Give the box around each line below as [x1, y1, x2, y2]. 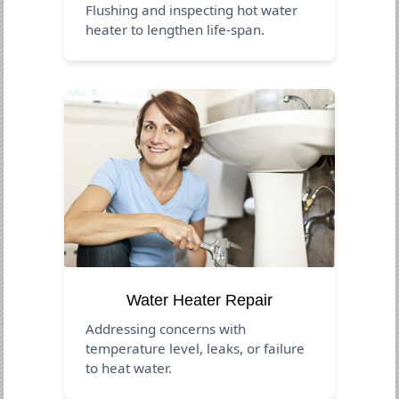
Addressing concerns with [85, 319, 247, 338]
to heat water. [85, 358, 173, 377]
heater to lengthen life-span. [85, 20, 265, 38]
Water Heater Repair [126, 290, 273, 309]
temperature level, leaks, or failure [85, 338, 305, 357]
